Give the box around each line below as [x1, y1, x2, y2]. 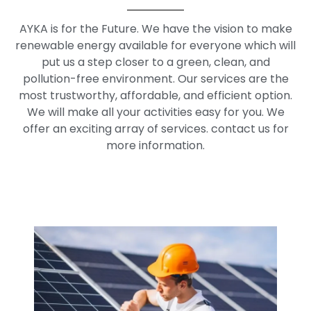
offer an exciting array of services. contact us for [22, 120, 289, 137]
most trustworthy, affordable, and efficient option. [19, 87, 292, 103]
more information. [106, 137, 205, 153]
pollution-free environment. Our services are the [22, 70, 289, 87]
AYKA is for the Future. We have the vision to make [19, 20, 292, 37]
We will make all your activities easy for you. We [26, 103, 285, 120]
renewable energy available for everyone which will [15, 37, 296, 53]
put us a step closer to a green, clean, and [41, 53, 270, 70]
